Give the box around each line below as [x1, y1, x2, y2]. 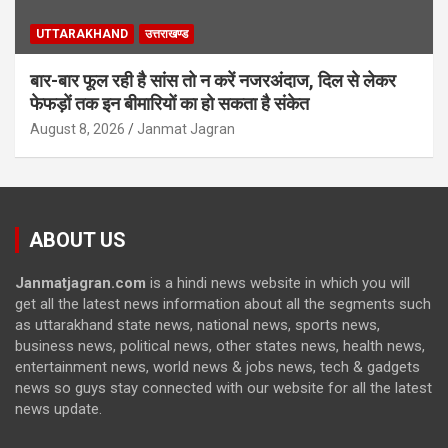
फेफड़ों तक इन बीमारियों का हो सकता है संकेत [30, 92, 309, 114]
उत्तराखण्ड [145, 26, 188, 41]
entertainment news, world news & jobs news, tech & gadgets [15, 357, 420, 376]
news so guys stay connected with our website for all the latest [15, 378, 432, 397]
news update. [15, 399, 102, 418]
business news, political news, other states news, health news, [15, 336, 425, 355]
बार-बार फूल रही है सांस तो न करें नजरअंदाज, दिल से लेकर [30, 69, 396, 91]
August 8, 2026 [30, 120, 125, 137]
